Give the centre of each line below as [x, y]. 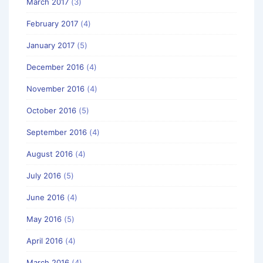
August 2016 [50, 154]
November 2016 [55, 88]
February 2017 [52, 23]
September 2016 [57, 132]
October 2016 [51, 110]
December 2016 [55, 67]
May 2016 [44, 219]
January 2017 [50, 45]
